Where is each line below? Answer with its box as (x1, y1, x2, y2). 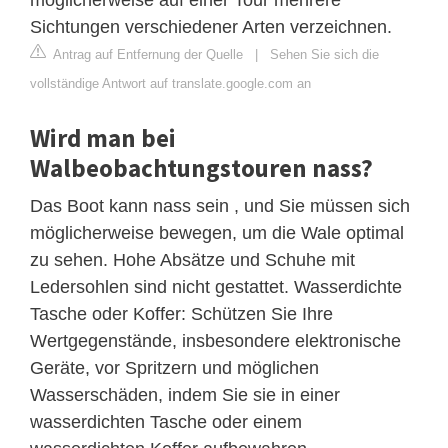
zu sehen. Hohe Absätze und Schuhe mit (30, 249, 355, 270)
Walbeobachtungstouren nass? (30, 151, 373, 184)
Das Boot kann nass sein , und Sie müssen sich (30, 195, 410, 216)
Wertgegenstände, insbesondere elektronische (30, 330, 401, 351)
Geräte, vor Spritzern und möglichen (30, 357, 319, 378)
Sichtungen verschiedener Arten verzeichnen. (30, 16, 392, 37)
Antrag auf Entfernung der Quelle (50, 46, 243, 62)
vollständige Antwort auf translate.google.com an (30, 75, 311, 91)
